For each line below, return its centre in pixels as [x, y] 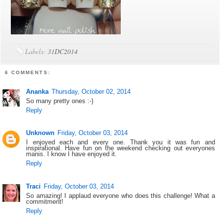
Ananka [38, 91]
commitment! [45, 202]
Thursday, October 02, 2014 [91, 91]
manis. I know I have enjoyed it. [72, 154]
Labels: [37, 52]
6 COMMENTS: [28, 73]
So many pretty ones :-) [60, 101]
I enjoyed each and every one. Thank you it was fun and [121, 142]
